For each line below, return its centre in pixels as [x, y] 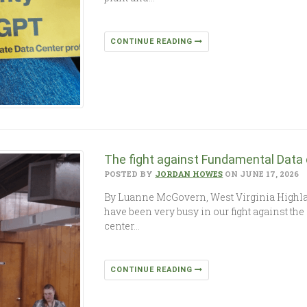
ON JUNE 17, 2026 [261, 174]
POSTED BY [130, 174]
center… [122, 226]
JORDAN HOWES [189, 174]
